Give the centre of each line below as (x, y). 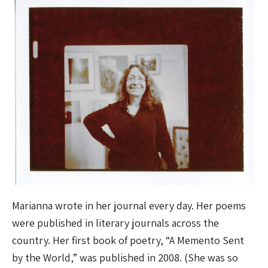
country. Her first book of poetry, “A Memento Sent (128, 240)
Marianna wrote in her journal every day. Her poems (129, 206)
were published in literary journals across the (115, 223)
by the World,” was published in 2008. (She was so (125, 258)
